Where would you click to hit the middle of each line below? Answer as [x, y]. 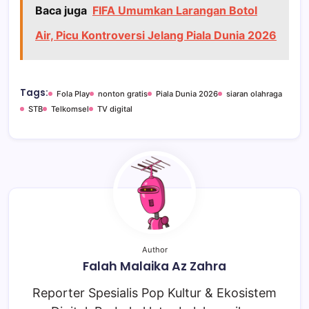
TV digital [115, 109]
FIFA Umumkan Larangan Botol [175, 11]
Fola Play [73, 94]
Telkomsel [70, 109]
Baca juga [61, 11]
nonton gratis [123, 94]
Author [154, 250]
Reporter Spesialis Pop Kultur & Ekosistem [154, 293]
